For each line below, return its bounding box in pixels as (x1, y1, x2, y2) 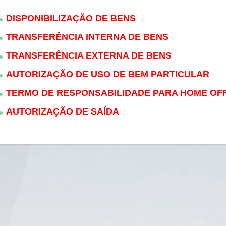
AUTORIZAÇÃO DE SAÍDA (6, 106, 119, 117)
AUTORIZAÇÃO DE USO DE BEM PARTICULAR (6, 69, 209, 79)
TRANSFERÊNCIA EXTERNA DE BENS (6, 50, 172, 61)
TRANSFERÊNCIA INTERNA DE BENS (6, 32, 168, 42)
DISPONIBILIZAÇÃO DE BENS (6, 13, 136, 23)
